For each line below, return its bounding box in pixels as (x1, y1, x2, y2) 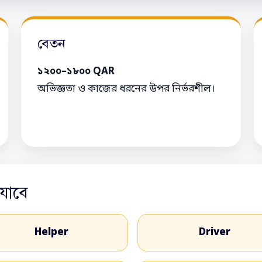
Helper (34, 226, 68, 240)
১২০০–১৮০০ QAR (37, 64, 115, 78)
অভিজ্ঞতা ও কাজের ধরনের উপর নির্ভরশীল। (37, 82, 215, 96)
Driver (198, 226, 230, 240)
